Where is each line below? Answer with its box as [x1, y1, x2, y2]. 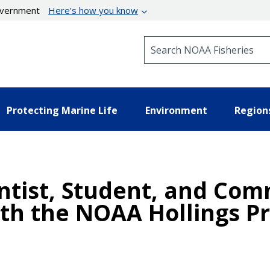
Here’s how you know [48, 4, 139, 16]
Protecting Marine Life [7, 103, 118, 117]
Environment [145, 103, 207, 117]
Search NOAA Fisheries [143, 36, 242, 47]
